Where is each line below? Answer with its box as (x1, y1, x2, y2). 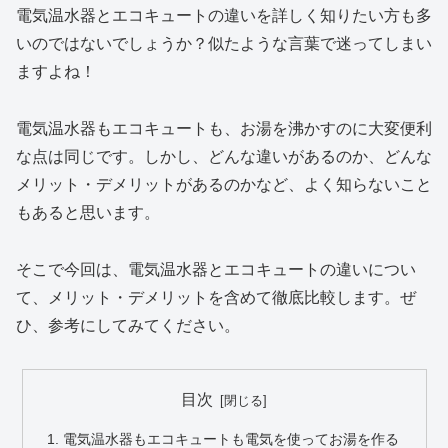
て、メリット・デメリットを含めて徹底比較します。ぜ (16, 288, 416, 306)
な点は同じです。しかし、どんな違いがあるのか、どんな (16, 147, 432, 165)
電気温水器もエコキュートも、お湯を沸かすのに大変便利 (16, 119, 432, 137)
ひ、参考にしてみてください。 (16, 316, 240, 334)
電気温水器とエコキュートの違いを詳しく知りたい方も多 (16, 7, 432, 25)
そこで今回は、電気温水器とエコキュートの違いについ (16, 260, 416, 278)
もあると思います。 (16, 203, 160, 221)
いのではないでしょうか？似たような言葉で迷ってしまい (16, 35, 432, 53)
